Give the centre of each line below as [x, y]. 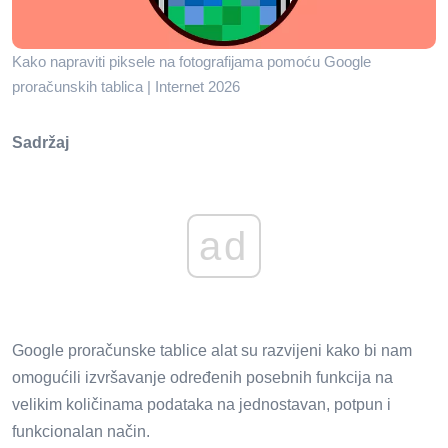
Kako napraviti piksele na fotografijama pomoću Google [191, 62]
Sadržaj [40, 143]
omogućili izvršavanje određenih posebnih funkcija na [202, 377]
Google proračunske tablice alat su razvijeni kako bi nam [212, 350]
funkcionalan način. [81, 431]
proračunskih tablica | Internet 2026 [126, 87]
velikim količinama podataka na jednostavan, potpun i [201, 404]
